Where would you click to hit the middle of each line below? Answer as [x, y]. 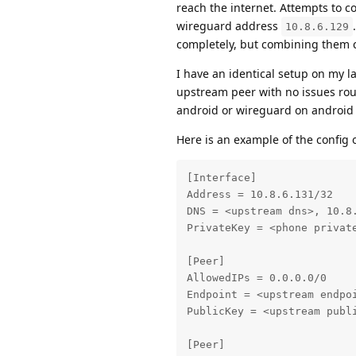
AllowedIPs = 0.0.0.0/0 [256, 278]
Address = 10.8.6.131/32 [259, 195]
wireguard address [229, 25]
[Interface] [221, 178]
